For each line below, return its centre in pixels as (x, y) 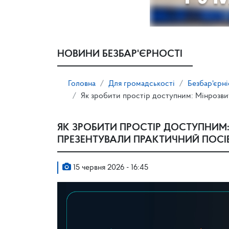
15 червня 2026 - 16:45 (110, 168)
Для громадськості (142, 84)
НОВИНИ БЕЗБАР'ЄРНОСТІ (120, 54)
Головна (82, 84)
